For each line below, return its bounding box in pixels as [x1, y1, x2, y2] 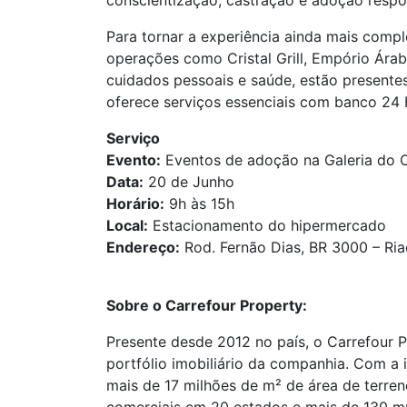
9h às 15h [164, 194, 234, 213]
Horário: [106, 194, 164, 213]
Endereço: [106, 238, 180, 256]
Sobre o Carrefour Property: [106, 296, 307, 314]
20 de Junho [148, 173, 234, 191]
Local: [106, 216, 148, 234]
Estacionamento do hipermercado [148, 216, 386, 234]
